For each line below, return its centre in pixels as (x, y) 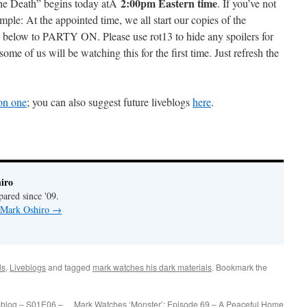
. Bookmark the (240, 267)
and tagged (69, 267)
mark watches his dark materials (152, 267)
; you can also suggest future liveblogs (110, 101)
